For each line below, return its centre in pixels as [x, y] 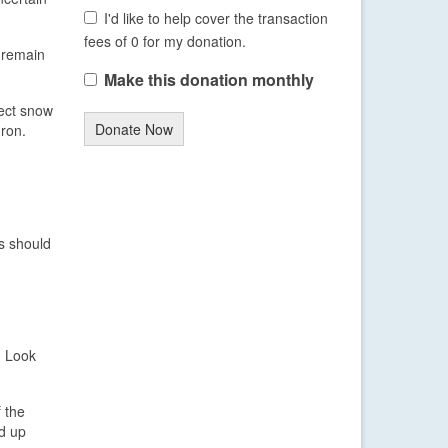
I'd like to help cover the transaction [216, 18]
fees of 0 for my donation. [164, 41]
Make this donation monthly [208, 80]
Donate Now [133, 129]
